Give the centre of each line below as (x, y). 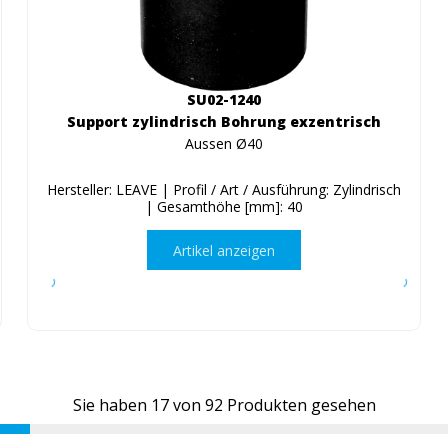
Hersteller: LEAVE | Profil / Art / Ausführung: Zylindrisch (223, 190)
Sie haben (111, 404)
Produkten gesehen (299, 404)
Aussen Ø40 (223, 144)
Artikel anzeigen (223, 250)
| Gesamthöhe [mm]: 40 (223, 207)
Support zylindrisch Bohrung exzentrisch (223, 122)
